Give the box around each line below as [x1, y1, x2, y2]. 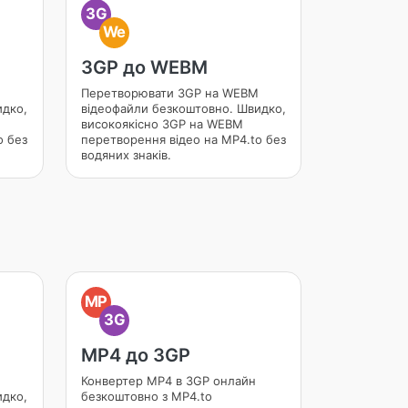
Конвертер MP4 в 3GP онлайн [80, 373, 256, 388]
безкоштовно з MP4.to [80, 389, 212, 403]
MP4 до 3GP [80, 344, 190, 366]
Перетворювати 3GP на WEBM [80, 86, 259, 100]
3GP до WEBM [80, 56, 208, 78]
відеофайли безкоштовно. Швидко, [80, 101, 286, 116]
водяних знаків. [80, 148, 171, 162]
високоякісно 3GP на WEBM [80, 117, 243, 131]
